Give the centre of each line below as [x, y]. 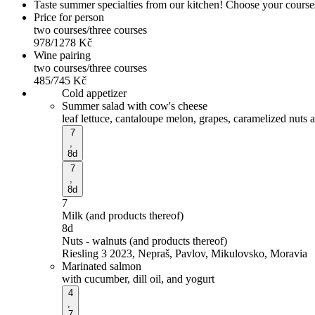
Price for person [69, 17]
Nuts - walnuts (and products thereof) [144, 240]
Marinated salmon [102, 266]
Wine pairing [62, 55]
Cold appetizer [94, 93]
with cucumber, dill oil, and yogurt [138, 278]
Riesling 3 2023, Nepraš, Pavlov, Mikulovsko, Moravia [185, 253]
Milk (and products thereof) [123, 215]
